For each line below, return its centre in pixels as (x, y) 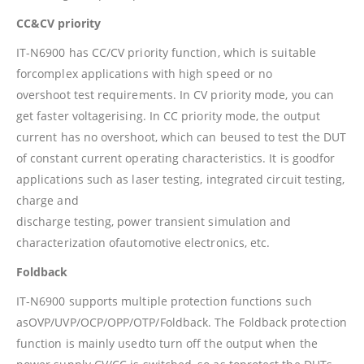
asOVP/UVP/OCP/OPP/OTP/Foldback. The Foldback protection (182, 322)
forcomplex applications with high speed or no (145, 73)
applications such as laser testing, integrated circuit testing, (181, 179)
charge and (48, 200)
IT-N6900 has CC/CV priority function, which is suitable (166, 52)
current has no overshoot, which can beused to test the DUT (182, 136)
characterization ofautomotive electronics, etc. (143, 242)
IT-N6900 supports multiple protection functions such (164, 301)
